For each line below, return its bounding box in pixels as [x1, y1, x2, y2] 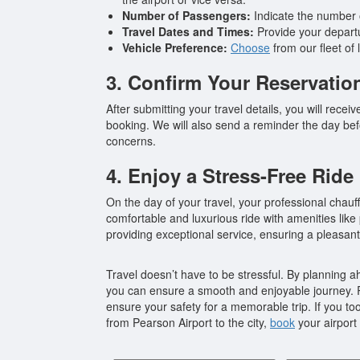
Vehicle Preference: [122, 39, 227, 55]
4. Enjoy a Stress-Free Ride [106, 161, 354, 189]
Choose [231, 39, 270, 55]
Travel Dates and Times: [122, 22, 254, 39]
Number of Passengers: [122, 6, 251, 23]
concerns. [106, 132, 156, 149]
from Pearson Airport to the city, [106, 313, 270, 330]
